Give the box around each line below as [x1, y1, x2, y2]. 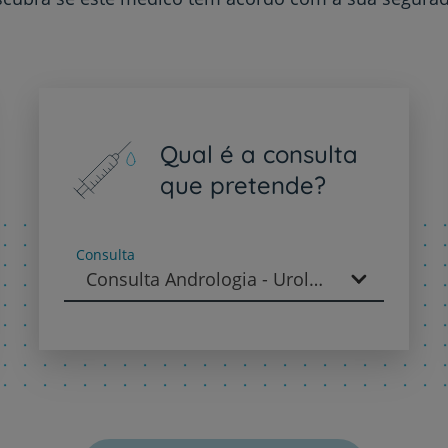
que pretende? [159, 170, 326, 200]
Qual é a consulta [159, 139, 358, 169]
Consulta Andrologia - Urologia [308, 266, 323, 291]
